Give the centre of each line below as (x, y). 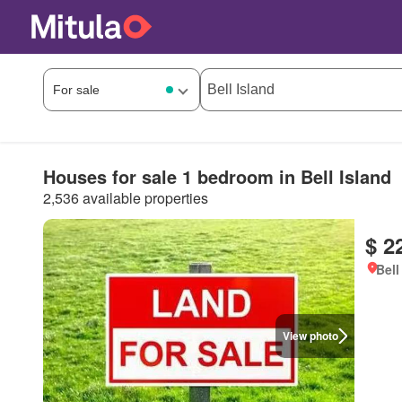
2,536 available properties (126, 197)
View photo (311, 336)
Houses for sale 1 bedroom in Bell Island (217, 176)
